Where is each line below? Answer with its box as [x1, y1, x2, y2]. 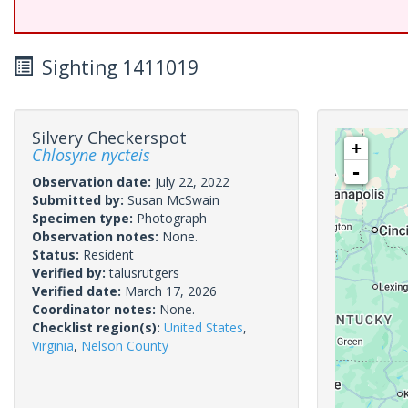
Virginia [32, 337, 74, 354]
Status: [32, 246, 83, 263]
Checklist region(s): [32, 319, 164, 336]
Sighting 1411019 [33, 55, 199, 80]
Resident [83, 246, 134, 263]
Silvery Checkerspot [32, 127, 187, 148]
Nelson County [81, 337, 168, 354]
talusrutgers [109, 264, 179, 281]
